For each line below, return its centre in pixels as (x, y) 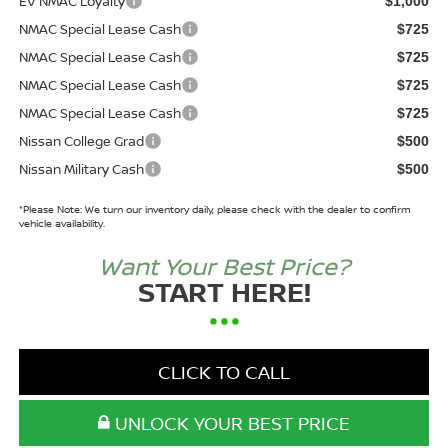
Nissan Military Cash (81, 168)
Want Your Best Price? (224, 265)
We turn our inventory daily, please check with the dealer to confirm (246, 208)
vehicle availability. (61, 222)
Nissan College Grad (81, 140)
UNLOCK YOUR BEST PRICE (230, 422)
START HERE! (224, 291)
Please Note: (52, 208)
